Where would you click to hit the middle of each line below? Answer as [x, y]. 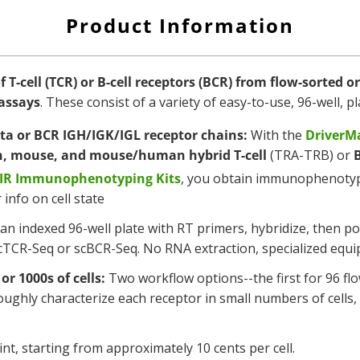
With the [276, 135]
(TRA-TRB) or [310, 155]
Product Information [180, 25]
